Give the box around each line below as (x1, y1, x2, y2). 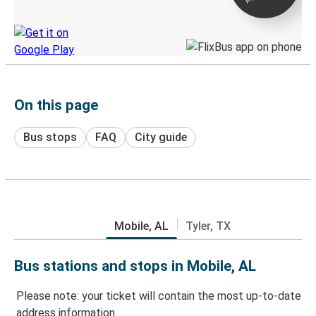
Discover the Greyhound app (14, 8, 121, 18)
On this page (14, 96, 98, 114)
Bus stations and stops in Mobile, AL (14, 257, 256, 274)
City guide (135, 130, 187, 144)
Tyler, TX (185, 219, 231, 233)
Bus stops (23, 130, 77, 144)
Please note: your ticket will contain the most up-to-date (16, 289, 301, 303)
